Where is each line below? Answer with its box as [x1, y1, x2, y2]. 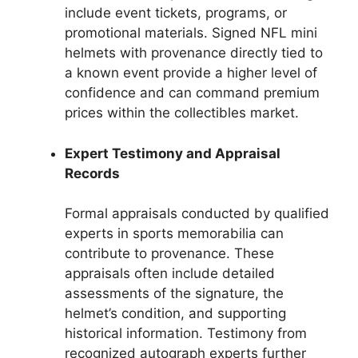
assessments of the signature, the [65, 285, 284, 301]
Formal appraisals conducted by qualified [65, 205, 329, 221]
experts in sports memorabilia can [65, 225, 284, 241]
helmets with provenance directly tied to [65, 45, 323, 61]
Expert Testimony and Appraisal [65, 145, 280, 161]
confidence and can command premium [65, 85, 320, 101]
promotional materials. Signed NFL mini [65, 25, 317, 41]
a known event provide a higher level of [65, 65, 317, 81]
